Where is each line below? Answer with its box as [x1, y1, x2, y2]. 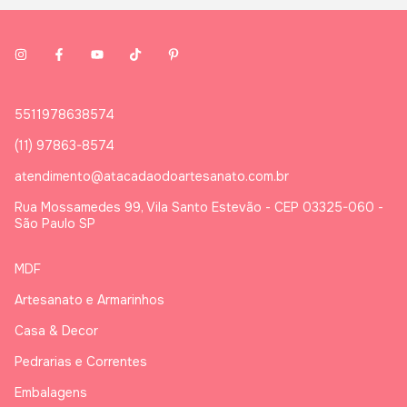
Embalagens [15, 384, 87, 402]
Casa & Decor [15, 323, 98, 340]
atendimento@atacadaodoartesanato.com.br [15, 168, 289, 185]
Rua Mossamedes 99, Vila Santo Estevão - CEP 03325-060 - [15, 199, 383, 216]
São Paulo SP [15, 215, 95, 233]
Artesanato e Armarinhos [15, 292, 164, 309]
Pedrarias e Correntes [15, 353, 147, 371]
